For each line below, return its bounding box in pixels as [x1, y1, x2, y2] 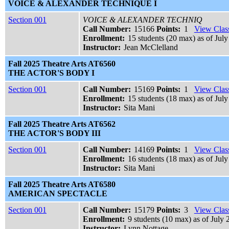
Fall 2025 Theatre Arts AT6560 [8, 59, 116, 68]
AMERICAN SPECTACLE [8, 189, 107, 198]
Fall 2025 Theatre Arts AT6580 [8, 180, 116, 189]
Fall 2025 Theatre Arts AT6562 [8, 120, 116, 129]
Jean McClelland [124, 43, 178, 52]
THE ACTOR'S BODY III [8, 129, 101, 138]
